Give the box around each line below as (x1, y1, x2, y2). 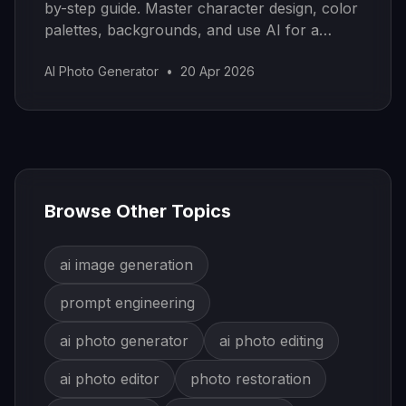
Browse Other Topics (44, 200, 231, 222)
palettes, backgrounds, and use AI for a (44, 21, 319, 39)
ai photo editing (219, 332, 324, 350)
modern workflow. (44, 43, 170, 61)
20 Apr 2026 (180, 63, 255, 79)
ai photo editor (60, 370, 159, 388)
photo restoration (190, 370, 311, 388)
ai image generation (60, 256, 193, 274)
